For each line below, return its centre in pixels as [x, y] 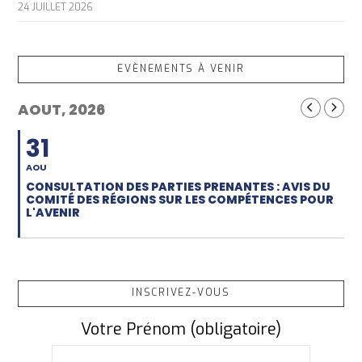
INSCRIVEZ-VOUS [181, 293]
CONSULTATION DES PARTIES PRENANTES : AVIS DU [179, 186]
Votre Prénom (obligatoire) [181, 330]
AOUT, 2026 [62, 109]
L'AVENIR [53, 212]
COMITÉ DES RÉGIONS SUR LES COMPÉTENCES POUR [180, 199]
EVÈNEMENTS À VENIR [181, 68]
